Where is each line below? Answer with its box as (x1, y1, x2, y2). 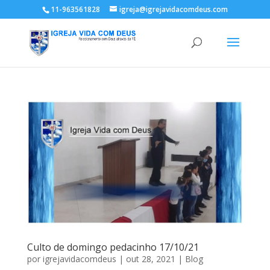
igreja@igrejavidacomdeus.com (119, 4, 228, 14)
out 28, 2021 (125, 253, 175, 265)
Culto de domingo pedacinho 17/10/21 (27, 240, 199, 254)
